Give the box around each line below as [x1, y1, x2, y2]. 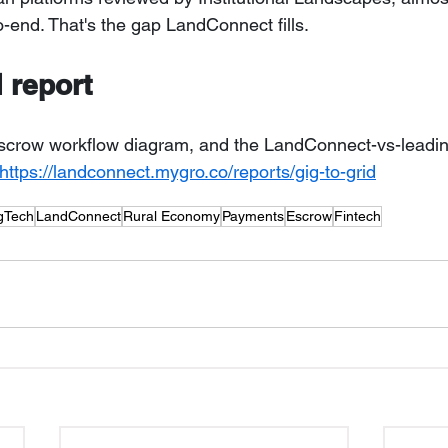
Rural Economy [123, 208, 220, 225]
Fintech [334, 208, 381, 225]
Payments [222, 208, 284, 225]
